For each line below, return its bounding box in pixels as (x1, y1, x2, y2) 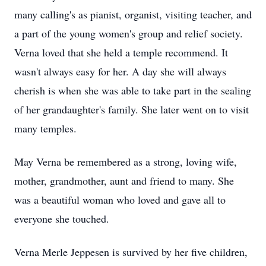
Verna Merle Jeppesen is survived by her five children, (14, 245, 248, 259)
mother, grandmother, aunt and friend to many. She (14, 173, 234, 188)
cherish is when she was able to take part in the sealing (14, 83, 251, 97)
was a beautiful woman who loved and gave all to (14, 192, 226, 207)
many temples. (14, 121, 77, 135)
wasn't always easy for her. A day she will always (14, 64, 226, 78)
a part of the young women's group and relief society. (14, 26, 243, 40)
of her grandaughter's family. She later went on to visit (14, 102, 249, 116)
